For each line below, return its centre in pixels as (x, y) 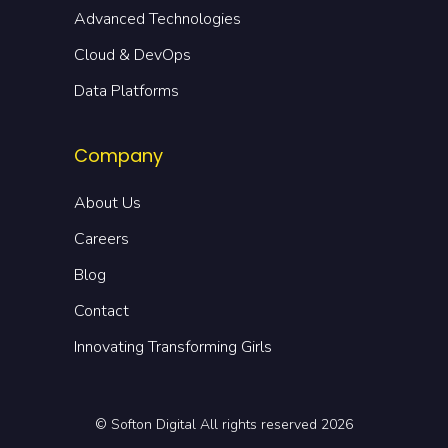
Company (118, 155)
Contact (101, 310)
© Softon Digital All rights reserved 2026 (224, 424)
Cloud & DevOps (132, 54)
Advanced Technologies (157, 18)
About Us (107, 202)
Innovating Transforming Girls (173, 346)
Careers (101, 238)
